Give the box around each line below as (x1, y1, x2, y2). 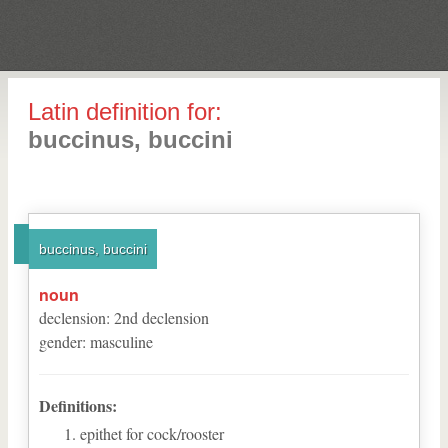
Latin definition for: (28, 98, 222, 125)
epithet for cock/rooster (80, 423, 224, 444)
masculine (90, 331, 153, 352)
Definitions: (39, 394, 117, 417)
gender (39, 331, 82, 352)
